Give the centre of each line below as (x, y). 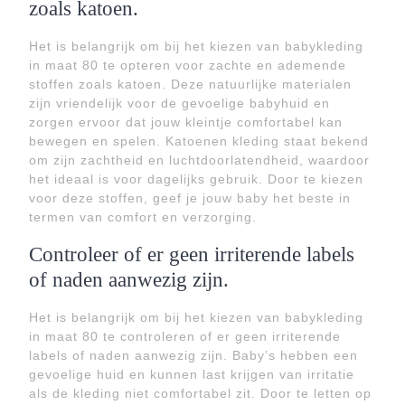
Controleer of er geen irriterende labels (192, 254)
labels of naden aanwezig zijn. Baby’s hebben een (193, 355)
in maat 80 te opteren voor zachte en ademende (188, 65)
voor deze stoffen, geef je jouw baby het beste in (190, 198)
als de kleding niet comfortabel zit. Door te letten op (200, 393)
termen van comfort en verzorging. (143, 217)
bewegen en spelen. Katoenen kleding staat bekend (199, 141)
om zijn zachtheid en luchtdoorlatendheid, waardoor (199, 160)
